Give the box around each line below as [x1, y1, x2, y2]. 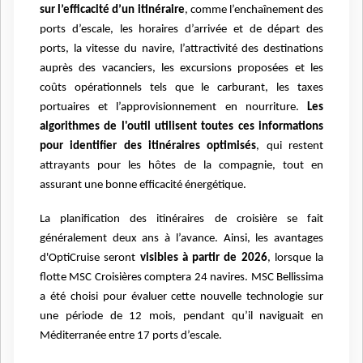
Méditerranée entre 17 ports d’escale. [40, 330, 222, 343]
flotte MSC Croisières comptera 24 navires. [40, 271, 251, 284]
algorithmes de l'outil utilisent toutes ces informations [40, 121, 323, 134]
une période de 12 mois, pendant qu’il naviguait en [40, 310, 323, 323]
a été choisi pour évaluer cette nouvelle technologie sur [40, 291, 323, 304]
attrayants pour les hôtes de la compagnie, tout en [40, 160, 323, 173]
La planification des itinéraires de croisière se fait [40, 213, 323, 226]
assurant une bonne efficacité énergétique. [40, 179, 246, 192]
